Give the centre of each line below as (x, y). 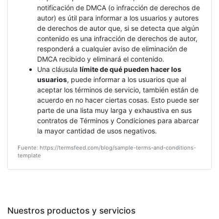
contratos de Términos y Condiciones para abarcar (118, 120)
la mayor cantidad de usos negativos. (97, 131)
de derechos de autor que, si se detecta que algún (118, 28)
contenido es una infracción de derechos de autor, (117, 38)
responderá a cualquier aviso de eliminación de (112, 49)
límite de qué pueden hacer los (131, 69)
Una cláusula (58, 69)
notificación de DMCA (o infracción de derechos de (119, 8)
